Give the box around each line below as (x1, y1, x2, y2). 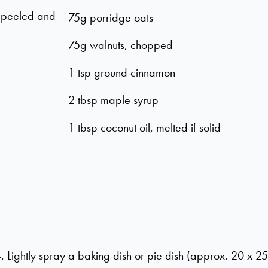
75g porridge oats (68, 10, 154, 25)
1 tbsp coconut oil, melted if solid (68, 120, 221, 135)
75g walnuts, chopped (68, 37, 173, 53)
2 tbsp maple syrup (68, 92, 159, 108)
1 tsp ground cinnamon (68, 65, 176, 80)
